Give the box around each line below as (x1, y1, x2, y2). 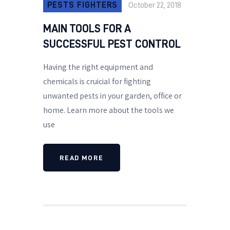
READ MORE (60, 154, 104, 161)
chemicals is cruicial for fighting (43, 76, 151, 87)
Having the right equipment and (43, 62, 153, 72)
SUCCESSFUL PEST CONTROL (43, 39, 181, 50)
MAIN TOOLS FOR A (43, 23, 131, 35)
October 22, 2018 (128, 1, 182, 10)
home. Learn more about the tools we (43, 105, 174, 116)
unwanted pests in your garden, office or (43, 91, 182, 101)
